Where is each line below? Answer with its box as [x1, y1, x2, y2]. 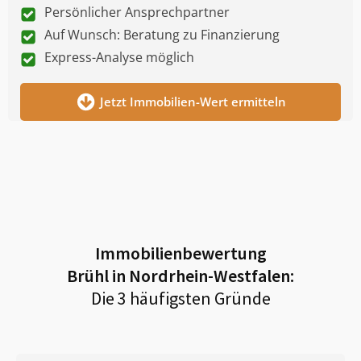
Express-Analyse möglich [44, 48, 194, 66]
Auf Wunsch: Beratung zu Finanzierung [44, 25, 280, 44]
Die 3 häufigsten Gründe [90, 286, 271, 309]
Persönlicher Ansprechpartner [44, 2, 230, 21]
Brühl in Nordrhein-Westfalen [67, 263, 290, 287]
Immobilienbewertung [94, 241, 267, 264]
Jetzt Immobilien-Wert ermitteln [99, 93, 286, 110]
